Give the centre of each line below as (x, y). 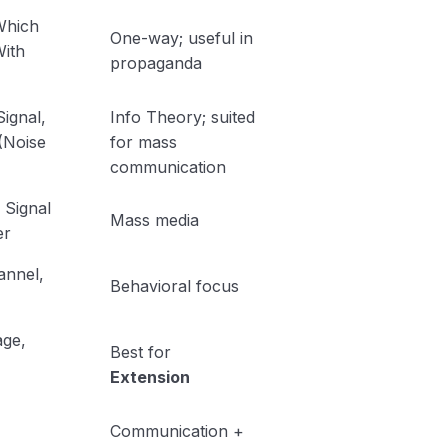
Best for (140, 352)
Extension (149, 377)
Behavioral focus (174, 286)
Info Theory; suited (182, 117)
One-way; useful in (181, 38)
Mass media (154, 220)
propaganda (155, 63)
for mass (143, 142)
